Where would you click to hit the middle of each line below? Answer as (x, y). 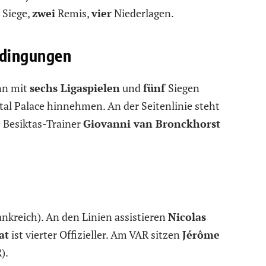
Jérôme (201, 235)
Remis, (73, 13)
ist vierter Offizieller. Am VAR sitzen (96, 235)
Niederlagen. (143, 13)
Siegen (184, 88)
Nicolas (187, 217)
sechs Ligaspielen (75, 88)
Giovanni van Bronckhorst (152, 124)
